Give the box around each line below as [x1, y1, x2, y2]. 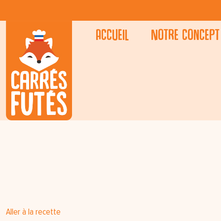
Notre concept [151, 25, 220, 43]
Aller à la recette [6, 207, 61, 217]
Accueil [96, 25, 129, 43]
